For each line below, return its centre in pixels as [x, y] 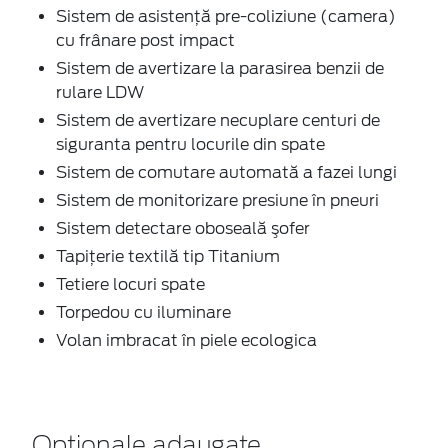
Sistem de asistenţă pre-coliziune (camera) [226, 16]
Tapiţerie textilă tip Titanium [168, 256]
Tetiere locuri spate [130, 284]
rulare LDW [100, 92]
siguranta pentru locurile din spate [190, 144]
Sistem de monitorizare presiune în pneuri [217, 200]
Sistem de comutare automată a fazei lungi [226, 172]
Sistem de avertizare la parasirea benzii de [220, 68]
